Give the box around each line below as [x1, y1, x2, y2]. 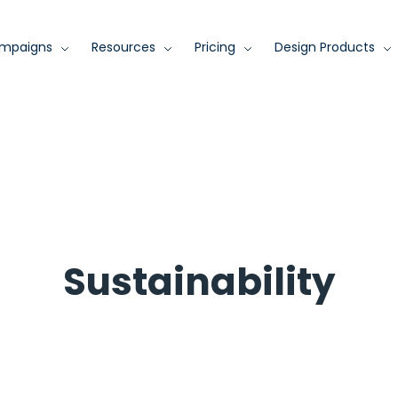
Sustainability [62, 256, 336, 308]
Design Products [275, 38, 375, 56]
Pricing [195, 38, 235, 56]
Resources [92, 38, 155, 56]
